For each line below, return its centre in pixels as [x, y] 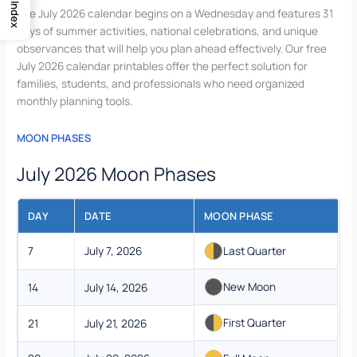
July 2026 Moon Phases [117, 173]
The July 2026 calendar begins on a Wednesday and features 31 [175, 13]
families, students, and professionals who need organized [161, 83]
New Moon [250, 286]
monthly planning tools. [75, 100]
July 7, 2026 [114, 250]
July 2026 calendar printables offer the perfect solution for [163, 65]
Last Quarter [255, 250]
